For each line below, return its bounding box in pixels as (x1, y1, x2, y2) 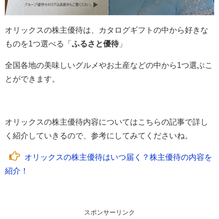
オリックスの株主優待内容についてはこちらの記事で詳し (5, 118, 208, 126)
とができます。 (5, 75, 60, 83)
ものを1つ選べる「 (5, 40, 72, 48)
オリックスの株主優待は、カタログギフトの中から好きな (5, 26, 208, 34)
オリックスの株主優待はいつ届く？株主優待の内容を (24, 153, 212, 161)
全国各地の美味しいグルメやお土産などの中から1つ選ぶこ (5, 61, 213, 69)
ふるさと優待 (72, 40, 119, 48)
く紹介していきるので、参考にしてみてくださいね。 (5, 131, 193, 140)
